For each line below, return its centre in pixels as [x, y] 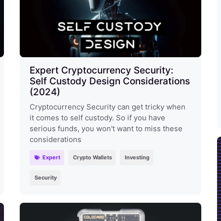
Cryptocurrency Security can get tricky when [107, 107]
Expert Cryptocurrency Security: [101, 70]
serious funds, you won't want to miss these [106, 128]
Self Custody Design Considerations [110, 81]
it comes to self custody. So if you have [97, 117]
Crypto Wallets [93, 157]
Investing [137, 157]
